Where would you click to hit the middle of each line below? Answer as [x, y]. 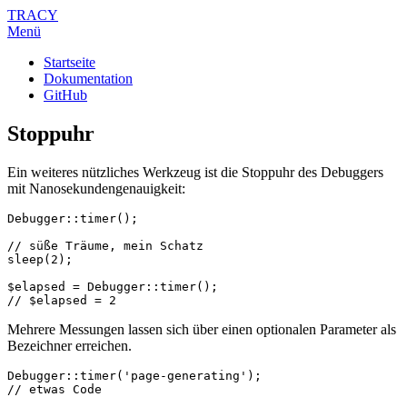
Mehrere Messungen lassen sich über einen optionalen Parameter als [202, 329]
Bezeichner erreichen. [69, 345]
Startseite [69, 62]
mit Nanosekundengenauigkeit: [96, 188]
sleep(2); [40, 259]
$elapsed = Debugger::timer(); [113, 286]
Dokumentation [88, 79]
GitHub [65, 95]
